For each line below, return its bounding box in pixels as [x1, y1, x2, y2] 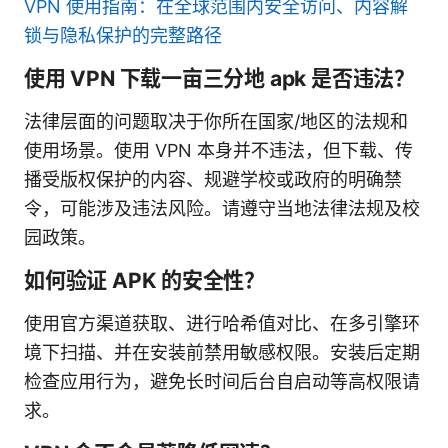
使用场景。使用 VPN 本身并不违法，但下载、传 [24, 139, 413, 161]
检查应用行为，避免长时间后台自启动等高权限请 [24, 370, 420, 392]
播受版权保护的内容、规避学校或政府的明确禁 [24, 168, 402, 190]
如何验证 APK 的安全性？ [24, 267, 266, 293]
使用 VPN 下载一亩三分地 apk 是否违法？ [24, 65, 415, 91]
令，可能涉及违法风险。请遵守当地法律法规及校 [24, 197, 420, 219]
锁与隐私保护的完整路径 [24, 24, 222, 46]
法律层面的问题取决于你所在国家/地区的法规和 [24, 110, 408, 132]
